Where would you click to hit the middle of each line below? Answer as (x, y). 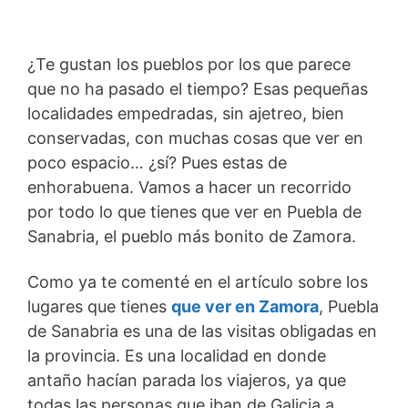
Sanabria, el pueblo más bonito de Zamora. (192, 236)
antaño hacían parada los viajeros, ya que (187, 380)
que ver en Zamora (245, 306)
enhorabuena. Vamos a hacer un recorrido (189, 187)
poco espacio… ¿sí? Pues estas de (157, 162)
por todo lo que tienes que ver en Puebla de (194, 211)
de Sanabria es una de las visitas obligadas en (202, 331)
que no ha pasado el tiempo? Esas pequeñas (198, 88)
